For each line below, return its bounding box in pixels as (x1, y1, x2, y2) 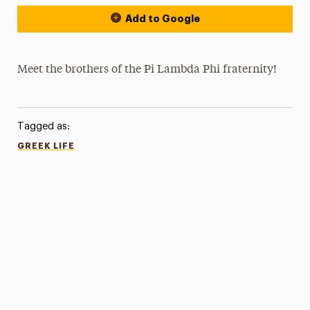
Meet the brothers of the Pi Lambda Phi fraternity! (17, 64, 277, 75)
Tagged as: (17, 121, 70, 131)
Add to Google (125, 14, 200, 24)
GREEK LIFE (17, 142, 75, 150)
